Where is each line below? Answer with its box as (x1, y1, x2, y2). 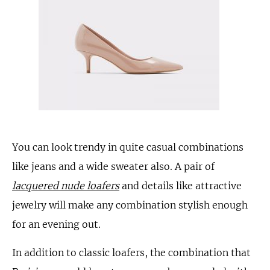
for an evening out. (12, 218, 101, 230)
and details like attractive (119, 180, 242, 192)
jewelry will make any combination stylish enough (12, 199, 248, 211)
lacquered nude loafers (12, 180, 119, 192)
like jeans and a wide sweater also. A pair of (12, 160, 215, 172)
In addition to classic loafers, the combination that (12, 246, 251, 259)
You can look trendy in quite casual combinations (12, 141, 243, 153)
